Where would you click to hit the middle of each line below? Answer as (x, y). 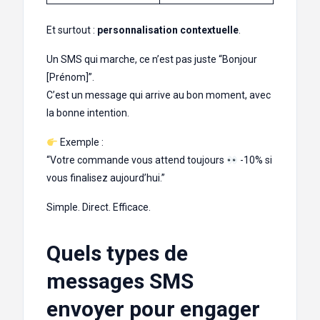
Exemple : (80, 142)
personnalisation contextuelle (168, 30)
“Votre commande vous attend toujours (136, 160)
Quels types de (117, 254)
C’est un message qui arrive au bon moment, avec (159, 95)
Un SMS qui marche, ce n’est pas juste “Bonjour (152, 60)
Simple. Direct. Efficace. (99, 207)
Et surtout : (72, 30)
